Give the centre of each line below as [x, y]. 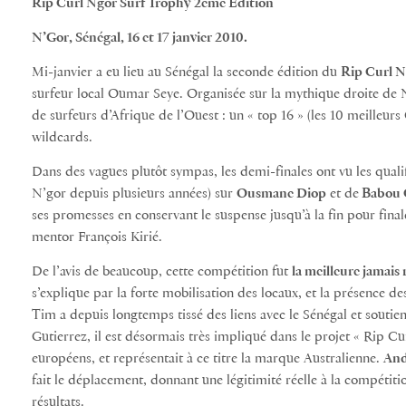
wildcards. [62, 137]
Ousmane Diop [281, 193]
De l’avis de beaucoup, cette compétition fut [162, 271]
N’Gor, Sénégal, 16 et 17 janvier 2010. [140, 38]
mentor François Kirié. [97, 237]
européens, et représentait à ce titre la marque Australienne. [208, 358]
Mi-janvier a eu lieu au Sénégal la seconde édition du [186, 72]
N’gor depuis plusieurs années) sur [134, 193]
